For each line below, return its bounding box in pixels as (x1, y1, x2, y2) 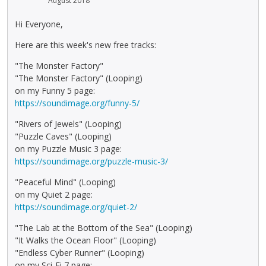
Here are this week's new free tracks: (15, 39, 156, 51)
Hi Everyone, (15, 18, 63, 30)
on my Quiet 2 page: (15, 189, 93, 201)
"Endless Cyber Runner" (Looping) (15, 247, 144, 259)
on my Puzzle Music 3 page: (15, 143, 122, 155)
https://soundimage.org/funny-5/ (15, 97, 140, 109)
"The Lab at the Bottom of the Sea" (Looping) (15, 222, 192, 234)
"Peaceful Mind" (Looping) (15, 176, 116, 188)
